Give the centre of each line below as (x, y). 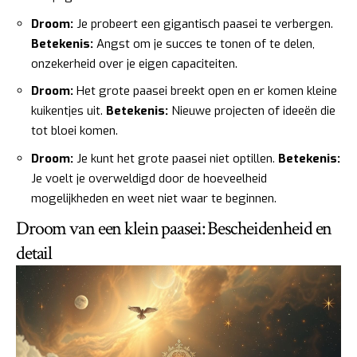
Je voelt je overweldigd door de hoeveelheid (149, 178)
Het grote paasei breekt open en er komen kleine (205, 91)
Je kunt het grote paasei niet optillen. (176, 158)
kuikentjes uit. (69, 111)
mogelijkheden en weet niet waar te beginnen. (154, 198)
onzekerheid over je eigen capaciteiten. (134, 63)
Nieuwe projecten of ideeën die (252, 111)
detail (34, 253)
